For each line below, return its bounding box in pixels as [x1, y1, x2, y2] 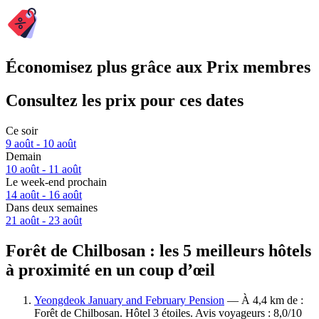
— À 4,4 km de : [224, 293, 303, 306]
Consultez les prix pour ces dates [6, 91, 244, 110]
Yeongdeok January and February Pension [34, 293, 224, 306]
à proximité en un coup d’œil [6, 260, 215, 279]
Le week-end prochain [6, 176, 107, 189]
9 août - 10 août [6, 137, 76, 150]
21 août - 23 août [6, 214, 82, 227]
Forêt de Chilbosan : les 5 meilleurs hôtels [6, 241, 311, 260]
